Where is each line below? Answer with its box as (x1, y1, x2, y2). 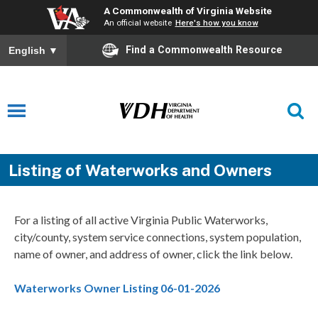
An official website (103, 18, 172, 28)
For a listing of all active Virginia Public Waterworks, (14, 213, 268, 227)
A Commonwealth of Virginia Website (103, 5, 272, 16)
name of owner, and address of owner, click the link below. (14, 247, 292, 261)
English (9, 45, 48, 57)
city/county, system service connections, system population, (14, 230, 301, 244)
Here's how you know (175, 18, 258, 28)
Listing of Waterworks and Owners (8, 160, 272, 180)
